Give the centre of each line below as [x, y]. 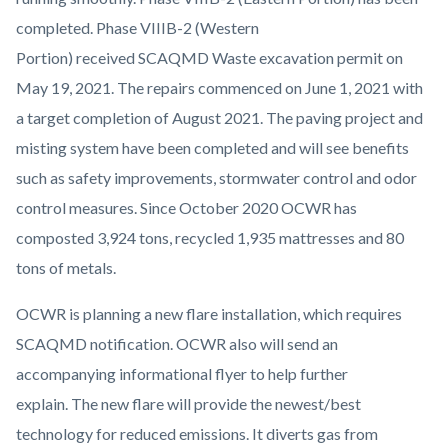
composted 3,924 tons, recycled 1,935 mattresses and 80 [210, 238]
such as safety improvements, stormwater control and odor [216, 178]
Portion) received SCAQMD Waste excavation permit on [209, 58]
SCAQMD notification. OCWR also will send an [177, 344]
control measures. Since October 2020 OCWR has [186, 208]
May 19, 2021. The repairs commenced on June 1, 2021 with [219, 88]
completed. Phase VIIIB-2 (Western [137, 28]
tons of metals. [67, 268]
